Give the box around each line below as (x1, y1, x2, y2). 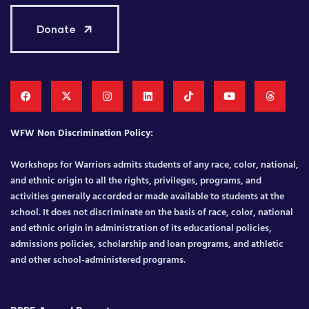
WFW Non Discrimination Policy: (10, 125, 153, 141)
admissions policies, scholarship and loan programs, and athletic (10, 236, 283, 252)
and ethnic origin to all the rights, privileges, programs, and (10, 172, 261, 189)
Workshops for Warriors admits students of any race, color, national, (10, 157, 299, 173)
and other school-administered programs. (10, 252, 186, 268)
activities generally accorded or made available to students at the (10, 188, 284, 205)
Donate (37, 22, 76, 35)
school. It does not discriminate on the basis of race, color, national (10, 204, 293, 221)
